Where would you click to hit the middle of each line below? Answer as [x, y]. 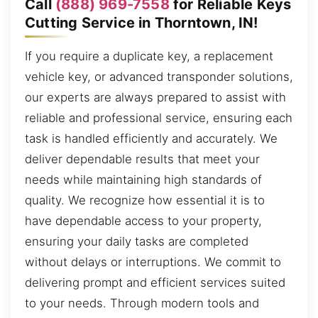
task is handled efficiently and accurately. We [151, 139]
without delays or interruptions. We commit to [153, 262]
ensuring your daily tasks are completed [137, 242]
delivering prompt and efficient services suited [155, 283]
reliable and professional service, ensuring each [159, 118]
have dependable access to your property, [143, 221]
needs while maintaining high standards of [143, 180]
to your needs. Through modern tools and [142, 303]
